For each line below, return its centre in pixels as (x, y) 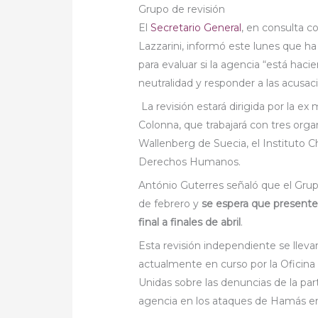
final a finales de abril (190, 223)
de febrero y (170, 204)
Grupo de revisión (182, 10)
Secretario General (196, 28)
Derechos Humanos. (190, 162)
